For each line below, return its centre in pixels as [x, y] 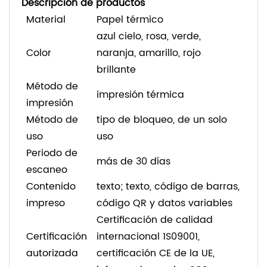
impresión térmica [140, 95]
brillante [116, 70]
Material [46, 20]
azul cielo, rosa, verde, [149, 37]
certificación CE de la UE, [156, 254]
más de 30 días [133, 162]
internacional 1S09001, [148, 237]
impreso [46, 204]
